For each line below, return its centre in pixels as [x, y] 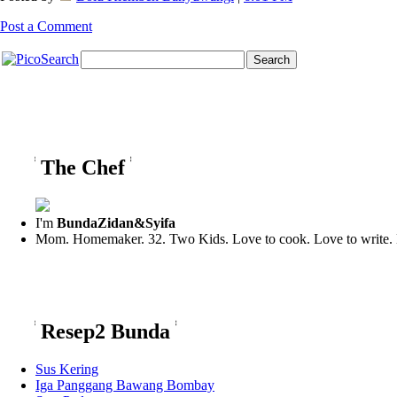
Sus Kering [67, 369]
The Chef [83, 168]
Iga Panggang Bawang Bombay [125, 385]
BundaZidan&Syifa [116, 223]
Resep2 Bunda [106, 332]
